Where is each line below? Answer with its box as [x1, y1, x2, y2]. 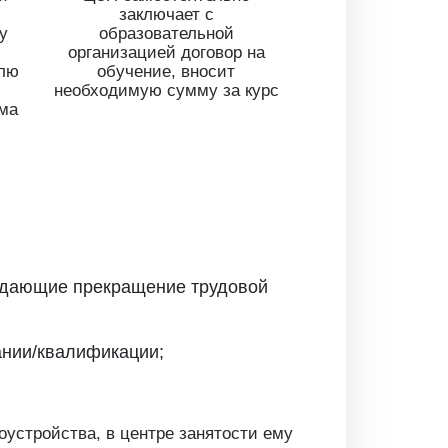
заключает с [118, 4, 214, 24]
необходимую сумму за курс [53, 80, 279, 100]
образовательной [98, 23, 234, 43]
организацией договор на [67, 42, 265, 62]
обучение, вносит [97, 61, 235, 81]
